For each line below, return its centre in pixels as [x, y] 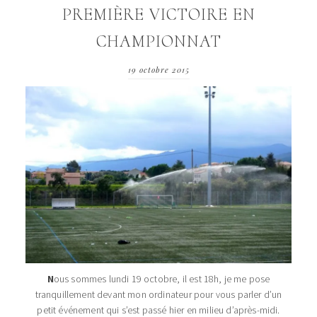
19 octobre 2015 [158, 70]
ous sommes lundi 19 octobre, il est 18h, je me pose [162, 279]
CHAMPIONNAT [158, 41]
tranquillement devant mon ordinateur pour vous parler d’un [158, 295]
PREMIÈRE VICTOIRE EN [158, 15]
